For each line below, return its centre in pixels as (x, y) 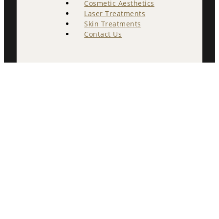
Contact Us (103, 34)
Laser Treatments (115, 14)
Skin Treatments (113, 24)
